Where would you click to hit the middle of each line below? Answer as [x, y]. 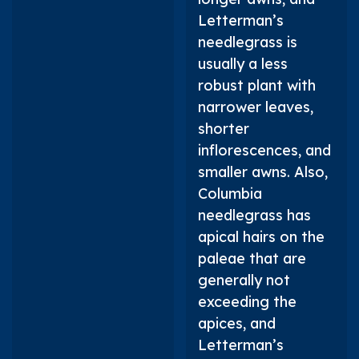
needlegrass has [254, 215]
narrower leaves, [255, 107]
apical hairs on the [261, 236]
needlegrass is [247, 42]
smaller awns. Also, [262, 171]
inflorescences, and [264, 150]
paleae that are [252, 258]
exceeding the [247, 301]
